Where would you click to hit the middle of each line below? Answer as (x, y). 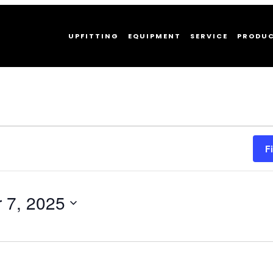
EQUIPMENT (154, 36)
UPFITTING (94, 36)
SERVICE (209, 36)
